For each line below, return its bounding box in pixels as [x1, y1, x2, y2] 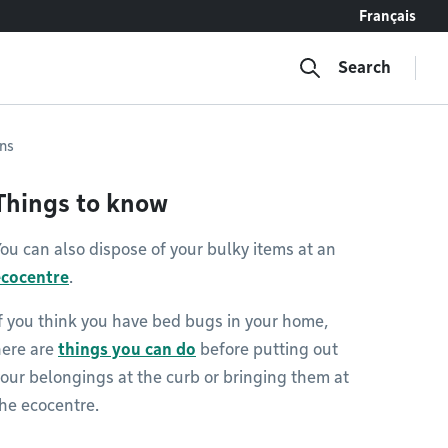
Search [338, 58, 391, 77]
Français [359, 8, 416, 24]
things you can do [58, 340, 196, 359]
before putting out [196, 340, 338, 359]
